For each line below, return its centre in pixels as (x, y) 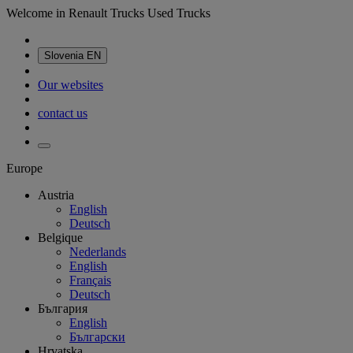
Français (90, 280)
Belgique (60, 238)
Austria (56, 195)
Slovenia (65, 56)
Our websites (71, 85)
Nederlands (98, 252)
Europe (24, 168)
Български (97, 337)
